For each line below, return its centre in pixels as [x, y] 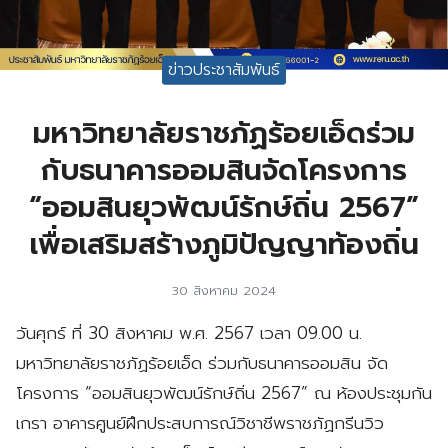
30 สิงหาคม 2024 [224, 290]
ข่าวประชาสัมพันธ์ [224, 69]
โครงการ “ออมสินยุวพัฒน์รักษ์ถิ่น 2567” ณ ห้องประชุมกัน [224, 392]
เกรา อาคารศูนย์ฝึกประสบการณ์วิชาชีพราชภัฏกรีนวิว [200, 422]
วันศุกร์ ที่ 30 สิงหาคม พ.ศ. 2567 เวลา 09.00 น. [189, 332]
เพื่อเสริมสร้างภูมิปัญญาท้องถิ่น [224, 244]
